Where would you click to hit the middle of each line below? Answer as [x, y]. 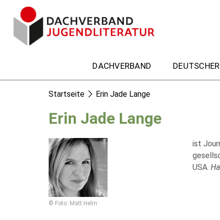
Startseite [67, 94]
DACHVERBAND [122, 66]
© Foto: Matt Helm [73, 203]
